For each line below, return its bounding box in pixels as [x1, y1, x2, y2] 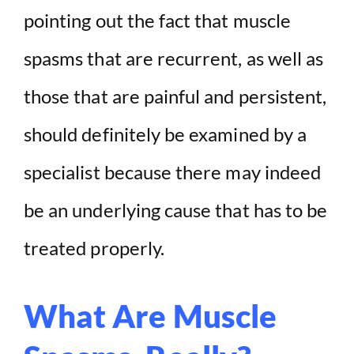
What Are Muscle [24, 297, 277, 336]
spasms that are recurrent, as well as [24, 47, 324, 70]
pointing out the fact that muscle [24, 9, 291, 32]
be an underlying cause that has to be [24, 198, 328, 222]
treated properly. [24, 236, 165, 260]
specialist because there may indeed [24, 160, 322, 184]
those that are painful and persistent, [24, 85, 327, 108]
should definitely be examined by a [24, 122, 307, 146]
